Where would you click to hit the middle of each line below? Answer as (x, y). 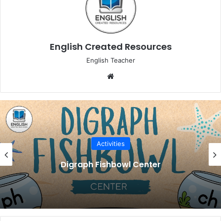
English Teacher (110, 60)
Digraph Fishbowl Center (110, 165)
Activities (110, 144)
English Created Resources (110, 46)
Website (130, 75)
